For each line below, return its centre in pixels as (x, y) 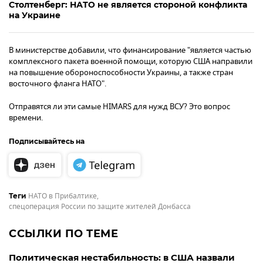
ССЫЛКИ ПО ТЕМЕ (64, 234)
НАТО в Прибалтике (63, 196)
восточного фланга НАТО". (58, 83)
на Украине (35, 15)
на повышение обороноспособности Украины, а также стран (121, 72)
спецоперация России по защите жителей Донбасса (100, 207)
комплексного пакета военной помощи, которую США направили (131, 61)
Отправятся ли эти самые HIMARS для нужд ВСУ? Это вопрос (119, 106)
